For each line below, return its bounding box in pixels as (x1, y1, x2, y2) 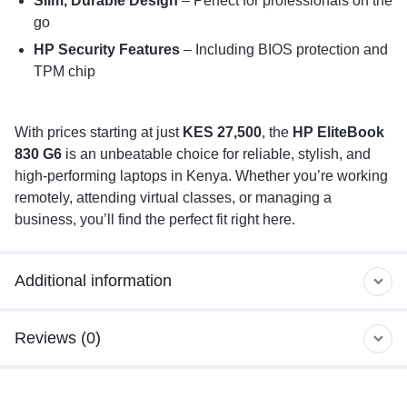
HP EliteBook (293, 124, 384, 140)
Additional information (15, 272, 172, 291)
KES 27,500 (183, 124, 262, 140)
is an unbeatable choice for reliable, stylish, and (62, 145, 371, 162)
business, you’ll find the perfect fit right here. (15, 211, 295, 227)
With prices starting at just (15, 124, 183, 140)
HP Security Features (33, 41, 180, 57)
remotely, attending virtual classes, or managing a (15, 189, 332, 205)
